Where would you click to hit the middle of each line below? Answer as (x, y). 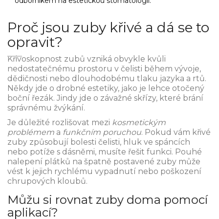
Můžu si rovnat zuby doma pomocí (108, 200)
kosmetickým (139, 123)
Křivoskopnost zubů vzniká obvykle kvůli (87, 59)
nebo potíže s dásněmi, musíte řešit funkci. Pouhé (105, 152)
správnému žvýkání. (46, 108)
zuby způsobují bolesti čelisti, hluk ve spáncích (99, 142)
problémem (31, 132)
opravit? (35, 42)
